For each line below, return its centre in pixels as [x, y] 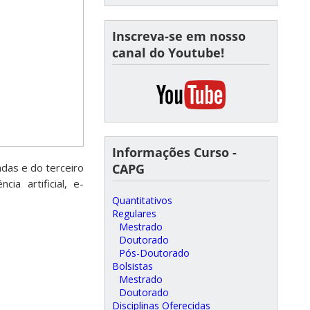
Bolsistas [133, 266]
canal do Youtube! [168, 53]
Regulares [134, 213]
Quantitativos [142, 200]
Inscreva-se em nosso [179, 36]
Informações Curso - [174, 152]
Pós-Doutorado [154, 253]
